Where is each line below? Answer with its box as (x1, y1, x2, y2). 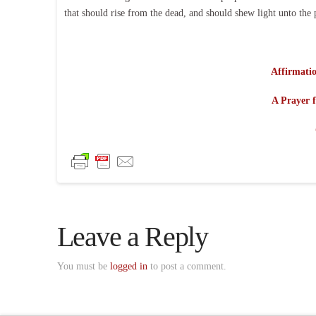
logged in (109, 261, 147, 272)
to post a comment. (147, 261, 226, 272)
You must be (56, 261, 110, 272)
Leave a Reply (56, 221, 208, 253)
